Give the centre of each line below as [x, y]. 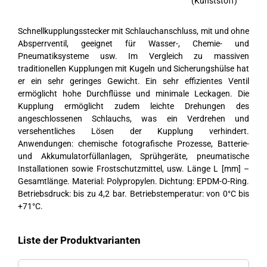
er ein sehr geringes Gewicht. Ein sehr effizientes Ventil [133, 81]
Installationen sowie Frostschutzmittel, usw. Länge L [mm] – [133, 169]
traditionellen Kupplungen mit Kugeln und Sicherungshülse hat [133, 69]
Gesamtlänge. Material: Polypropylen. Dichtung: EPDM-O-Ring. [133, 181]
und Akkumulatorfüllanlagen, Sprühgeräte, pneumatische [133, 156]
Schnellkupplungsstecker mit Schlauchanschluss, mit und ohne [133, 31]
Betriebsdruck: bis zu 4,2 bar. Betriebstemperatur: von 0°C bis [133, 194]
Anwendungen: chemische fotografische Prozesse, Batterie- [133, 144]
